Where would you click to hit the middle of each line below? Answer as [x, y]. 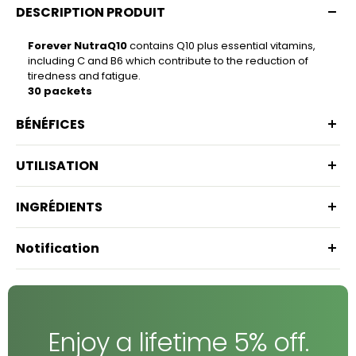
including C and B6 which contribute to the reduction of [168, 60]
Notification [58, 248]
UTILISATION [57, 165]
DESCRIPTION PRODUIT [91, 12]
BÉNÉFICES [50, 124]
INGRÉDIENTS [59, 207]
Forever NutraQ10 [77, 45]
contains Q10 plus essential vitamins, [221, 45]
